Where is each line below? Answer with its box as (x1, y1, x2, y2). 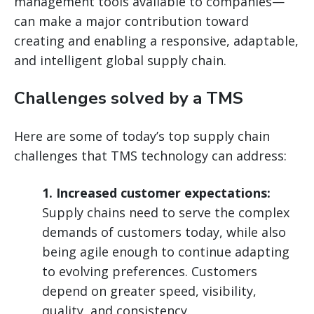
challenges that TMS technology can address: (14, 147, 287, 165)
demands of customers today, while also (42, 224, 286, 241)
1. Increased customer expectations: (42, 184, 271, 202)
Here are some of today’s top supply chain (14, 128, 270, 145)
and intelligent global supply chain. (14, 52, 226, 69)
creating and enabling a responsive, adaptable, (14, 32, 299, 50)
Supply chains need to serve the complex (42, 204, 289, 221)
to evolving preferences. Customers (42, 263, 257, 280)
